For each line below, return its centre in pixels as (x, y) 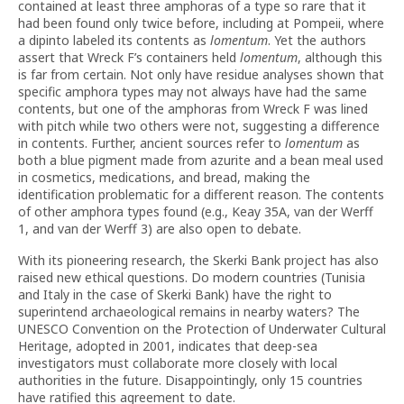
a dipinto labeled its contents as (114, 40)
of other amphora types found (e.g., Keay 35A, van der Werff (196, 211)
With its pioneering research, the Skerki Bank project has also (198, 260)
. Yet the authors (317, 40)
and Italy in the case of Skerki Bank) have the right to (175, 294)
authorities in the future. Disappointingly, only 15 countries (190, 380)
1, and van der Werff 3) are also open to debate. (160, 229)
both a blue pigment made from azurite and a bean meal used (201, 160)
